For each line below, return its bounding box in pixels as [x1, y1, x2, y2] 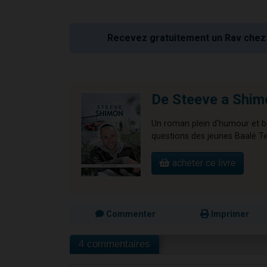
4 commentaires [79, 238, 150, 250]
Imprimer [209, 209, 249, 219]
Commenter [103, 209, 156, 219]
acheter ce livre [170, 157, 236, 169]
